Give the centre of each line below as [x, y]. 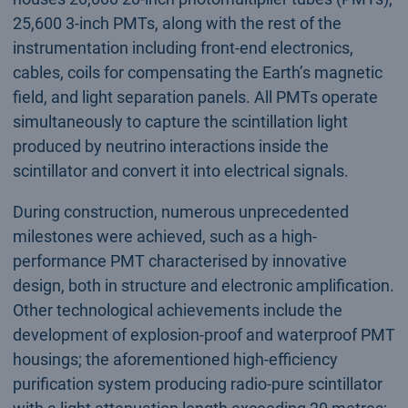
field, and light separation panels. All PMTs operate [195, 97]
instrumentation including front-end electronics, [183, 47]
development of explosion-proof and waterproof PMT [204, 334]
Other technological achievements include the [177, 310]
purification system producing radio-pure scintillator [197, 383]
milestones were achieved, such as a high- [164, 236]
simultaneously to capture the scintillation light [180, 121]
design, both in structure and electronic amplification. [203, 285]
